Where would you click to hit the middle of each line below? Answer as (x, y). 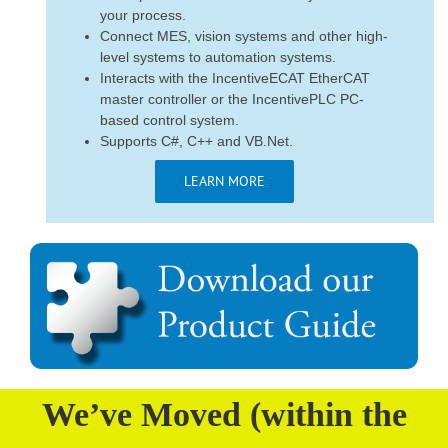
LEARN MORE (224, 181)
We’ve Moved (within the (224, 415)
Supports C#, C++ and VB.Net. (196, 141)
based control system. (169, 120)
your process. (143, 15)
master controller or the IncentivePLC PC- (232, 99)
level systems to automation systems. (218, 57)
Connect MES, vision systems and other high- (244, 36)
